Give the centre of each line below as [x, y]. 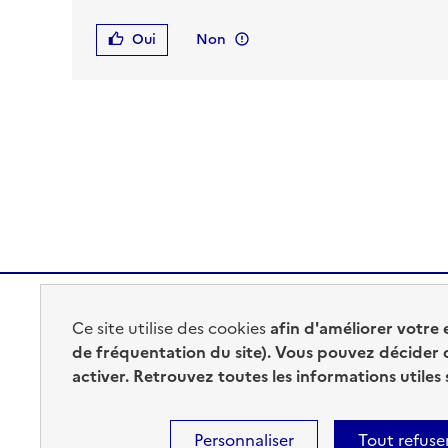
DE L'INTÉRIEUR [152, 362]
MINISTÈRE [128, 341]
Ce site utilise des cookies [171, 328]
